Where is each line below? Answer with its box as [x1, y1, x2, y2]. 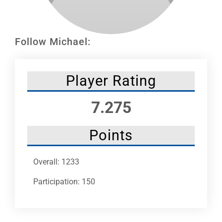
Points [89, 126, 133, 144]
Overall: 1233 [33, 157, 79, 166]
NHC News [10, 31, 42, 39]
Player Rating [66, 72, 156, 89]
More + [10, 63, 30, 72]
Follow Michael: [15, 35, 91, 48]
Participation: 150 [33, 176, 95, 186]
